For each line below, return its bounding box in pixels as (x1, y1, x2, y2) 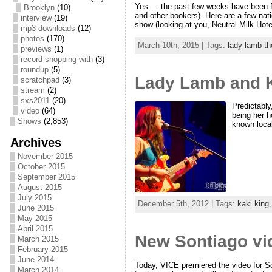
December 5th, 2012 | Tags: (137, 199, 237, 209)
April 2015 (17, 224, 53, 233)
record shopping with (20, 55, 93, 64)
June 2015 (17, 203, 54, 212)
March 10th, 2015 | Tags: (137, 40, 228, 50)
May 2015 (17, 214, 52, 223)
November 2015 (17, 152, 73, 161)
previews (20, 44, 52, 53)
